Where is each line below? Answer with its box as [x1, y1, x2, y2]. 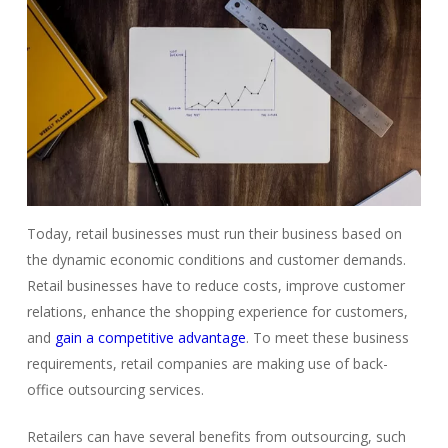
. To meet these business [245, 327, 409, 347]
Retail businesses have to [26, 275, 191, 295]
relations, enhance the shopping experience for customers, [26, 301, 408, 321]
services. [144, 379, 204, 399]
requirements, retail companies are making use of [26, 353, 353, 373]
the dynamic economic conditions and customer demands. [26, 249, 406, 269]
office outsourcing [26, 379, 145, 399]
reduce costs [194, 275, 278, 295]
